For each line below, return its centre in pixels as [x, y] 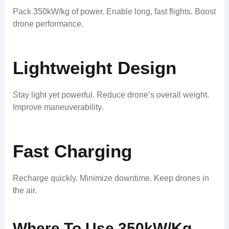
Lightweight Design [94, 67]
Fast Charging [72, 151]
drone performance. [48, 24]
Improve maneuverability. [58, 107]
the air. [25, 191]
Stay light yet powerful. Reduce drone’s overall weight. [111, 95]
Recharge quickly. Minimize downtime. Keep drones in [111, 178]
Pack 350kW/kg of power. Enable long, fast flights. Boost [114, 12]
